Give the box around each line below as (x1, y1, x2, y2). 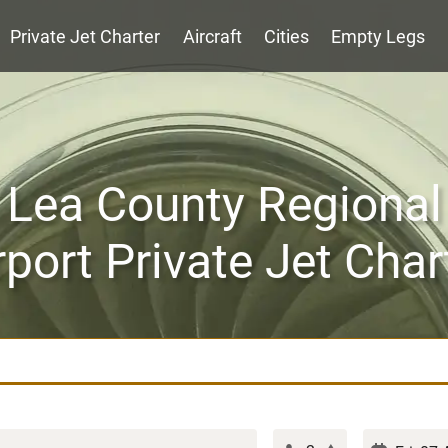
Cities (264, 26, 309, 47)
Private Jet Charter (10, 26, 161, 47)
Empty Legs (331, 26, 426, 47)
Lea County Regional (6, 176, 442, 233)
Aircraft (182, 26, 242, 47)
